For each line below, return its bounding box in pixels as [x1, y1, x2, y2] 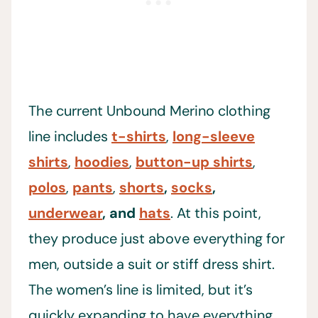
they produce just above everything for [28, 229, 285, 248]
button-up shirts [136, 153, 253, 172]
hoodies [75, 153, 129, 172]
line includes [28, 127, 111, 146]
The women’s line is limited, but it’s [28, 280, 253, 300]
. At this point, [170, 204, 261, 223]
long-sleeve [172, 127, 255, 146]
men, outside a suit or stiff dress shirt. [28, 255, 275, 274]
